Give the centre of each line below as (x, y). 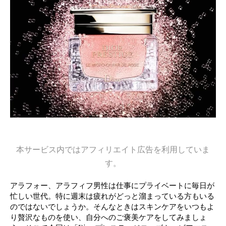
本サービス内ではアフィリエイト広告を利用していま (113, 150)
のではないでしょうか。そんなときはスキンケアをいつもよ (112, 207)
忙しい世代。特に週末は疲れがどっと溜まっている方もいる (112, 196)
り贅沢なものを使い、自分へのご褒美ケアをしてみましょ (108, 217)
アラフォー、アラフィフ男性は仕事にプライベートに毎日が (112, 185)
